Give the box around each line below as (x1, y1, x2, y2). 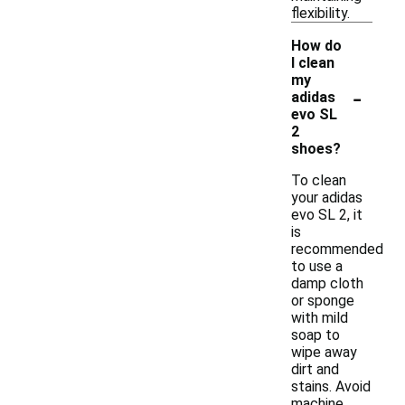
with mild (291, 309, 348, 326)
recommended (291, 240, 383, 258)
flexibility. (291, 5, 350, 22)
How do (291, 37, 342, 54)
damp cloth (291, 275, 363, 292)
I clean (291, 54, 334, 71)
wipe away (291, 344, 357, 361)
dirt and (291, 361, 339, 378)
